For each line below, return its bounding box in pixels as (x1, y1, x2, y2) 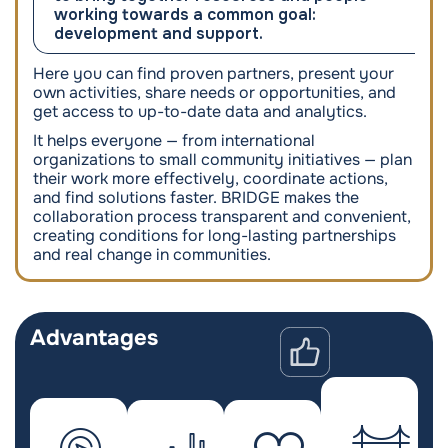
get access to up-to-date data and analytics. (33, 101, 367, 122)
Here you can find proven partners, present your (33, 63, 394, 84)
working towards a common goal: (54, 4, 316, 25)
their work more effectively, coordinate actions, (33, 168, 388, 189)
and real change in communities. (33, 244, 271, 265)
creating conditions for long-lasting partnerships (33, 225, 396, 246)
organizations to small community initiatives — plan (33, 149, 412, 170)
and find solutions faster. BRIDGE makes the (33, 187, 359, 208)
